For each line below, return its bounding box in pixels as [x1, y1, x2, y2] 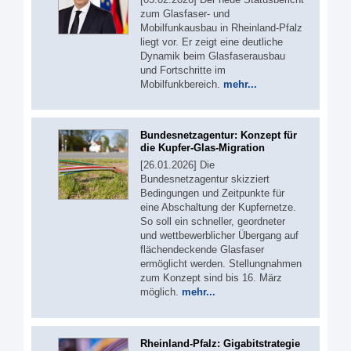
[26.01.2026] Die [140, 159, 215, 172]
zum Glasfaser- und [140, 7, 230, 20]
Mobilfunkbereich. [140, 78, 223, 90]
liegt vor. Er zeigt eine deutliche [140, 35, 283, 48]
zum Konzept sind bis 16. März [140, 272, 282, 284]
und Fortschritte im [140, 63, 226, 76]
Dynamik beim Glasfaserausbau [140, 49, 285, 62]
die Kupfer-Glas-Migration [140, 142, 265, 154]
